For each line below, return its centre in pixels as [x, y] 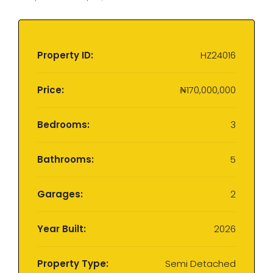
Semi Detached [200, 264]
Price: [51, 90]
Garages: [60, 194]
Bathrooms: [66, 159]
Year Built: [62, 229]
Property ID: [65, 55]
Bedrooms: [63, 125]
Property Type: [73, 264]
